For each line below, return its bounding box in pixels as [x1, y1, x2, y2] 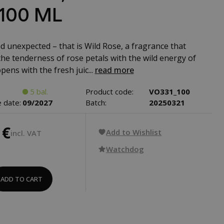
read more [94, 64, 134, 75]
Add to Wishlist [106, 127, 162, 137]
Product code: [85, 86, 134, 96]
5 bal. [29, 86, 48, 96]
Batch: [85, 97, 107, 107]
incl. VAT [10, 127, 41, 138]
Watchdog [106, 144, 144, 154]
